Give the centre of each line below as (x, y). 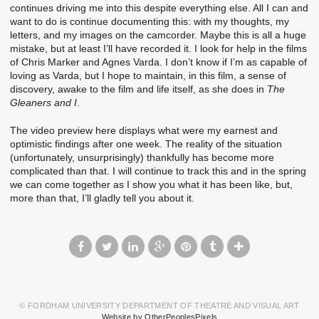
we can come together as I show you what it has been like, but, (151, 184)
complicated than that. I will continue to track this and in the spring (158, 171)
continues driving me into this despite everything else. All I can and (159, 8)
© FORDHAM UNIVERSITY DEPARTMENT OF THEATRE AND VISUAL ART (159, 305)
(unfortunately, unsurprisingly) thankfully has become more (142, 157)
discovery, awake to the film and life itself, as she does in (138, 89)
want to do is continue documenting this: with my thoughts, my (150, 22)
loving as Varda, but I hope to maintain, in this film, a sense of (148, 76)
